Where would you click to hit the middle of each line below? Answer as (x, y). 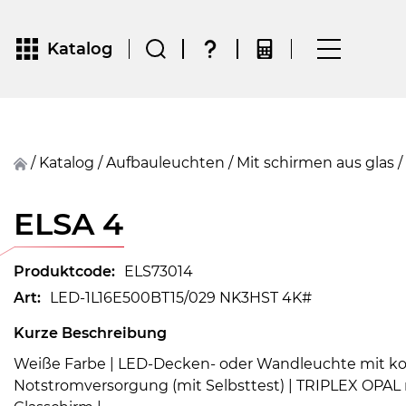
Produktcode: (64, 271)
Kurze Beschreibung (90, 333)
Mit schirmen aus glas (322, 163)
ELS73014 (159, 271)
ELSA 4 (68, 224)
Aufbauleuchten (170, 163)
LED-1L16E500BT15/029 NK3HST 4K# (181, 298)
